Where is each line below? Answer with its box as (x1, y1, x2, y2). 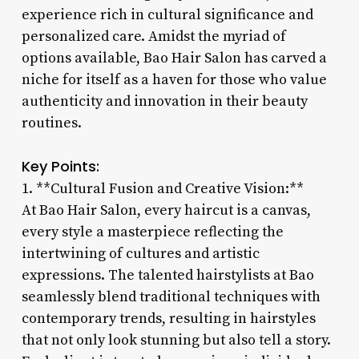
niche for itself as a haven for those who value (21, 70, 327, 89)
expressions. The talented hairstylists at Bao (21, 265, 314, 284)
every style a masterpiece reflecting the (21, 222, 284, 241)
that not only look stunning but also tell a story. (21, 330, 331, 349)
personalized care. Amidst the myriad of (21, 26, 286, 46)
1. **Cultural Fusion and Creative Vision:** (21, 179, 304, 198)
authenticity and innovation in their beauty (21, 91, 308, 111)
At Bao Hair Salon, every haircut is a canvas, (21, 200, 311, 220)
